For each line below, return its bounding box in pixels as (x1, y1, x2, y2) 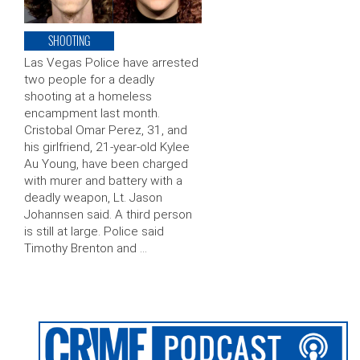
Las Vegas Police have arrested (24, 55, 198, 71)
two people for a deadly (24, 72, 154, 88)
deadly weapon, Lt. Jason (24, 190, 162, 206)
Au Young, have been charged (24, 157, 188, 172)
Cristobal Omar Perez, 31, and (24, 123, 187, 138)
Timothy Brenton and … (24, 241, 147, 256)
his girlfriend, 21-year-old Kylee (24, 140, 190, 155)
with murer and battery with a (24, 174, 182, 189)
